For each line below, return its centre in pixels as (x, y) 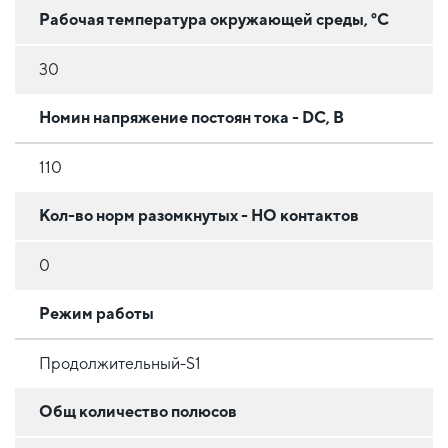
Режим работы (96, 313)
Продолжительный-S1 (120, 363)
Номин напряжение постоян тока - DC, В (191, 117)
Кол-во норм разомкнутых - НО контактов (199, 215)
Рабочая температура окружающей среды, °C (214, 19)
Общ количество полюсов (138, 411)
